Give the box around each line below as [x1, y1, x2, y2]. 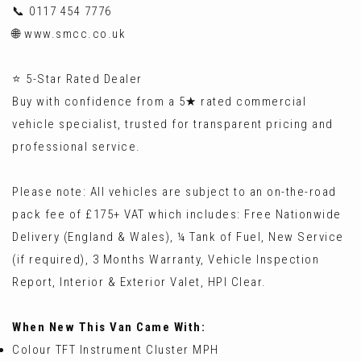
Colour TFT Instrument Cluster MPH [12, 342, 219, 357]
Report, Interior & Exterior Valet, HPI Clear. [12, 275, 267, 289]
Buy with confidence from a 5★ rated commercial [12, 94, 306, 109]
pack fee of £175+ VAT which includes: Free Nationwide [12, 207, 342, 222]
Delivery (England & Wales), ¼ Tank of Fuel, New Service [12, 230, 344, 244]
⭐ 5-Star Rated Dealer [12, 72, 143, 86]
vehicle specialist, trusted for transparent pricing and [12, 117, 334, 131]
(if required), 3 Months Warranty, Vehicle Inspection [12, 252, 319, 267]
